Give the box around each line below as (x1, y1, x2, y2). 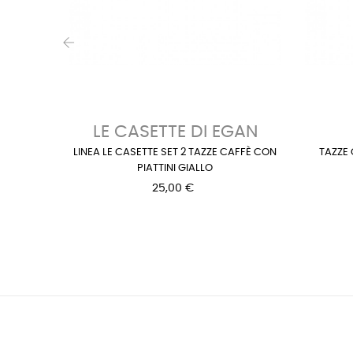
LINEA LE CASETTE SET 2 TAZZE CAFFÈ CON (73, 147, 277, 158)
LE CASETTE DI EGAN (92, 122, 258, 140)
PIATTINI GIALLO (137, 162, 213, 173)
